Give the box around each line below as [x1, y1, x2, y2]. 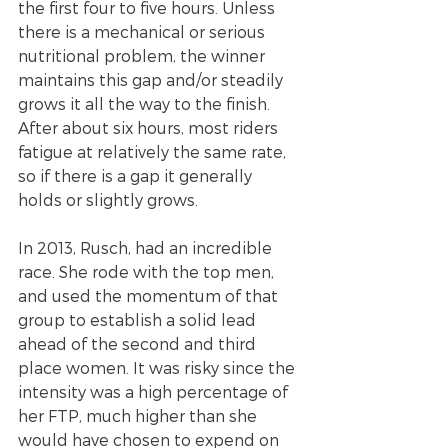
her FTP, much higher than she [18, 405, 261, 425]
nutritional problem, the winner [18, 45, 269, 65]
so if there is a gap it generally [18, 165, 256, 185]
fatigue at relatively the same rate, [18, 141, 290, 161]
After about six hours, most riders [18, 117, 282, 137]
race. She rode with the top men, [18, 261, 278, 281]
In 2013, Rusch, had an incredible [18, 237, 276, 257]
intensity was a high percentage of [18, 381, 292, 401]
